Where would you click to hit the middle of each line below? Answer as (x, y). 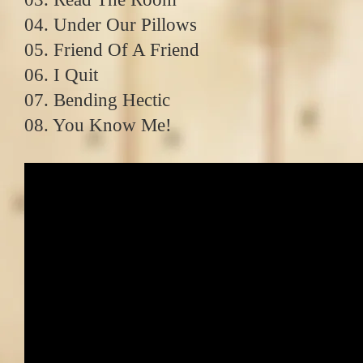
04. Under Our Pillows (111, 25)
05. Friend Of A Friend (112, 50)
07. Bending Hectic (97, 100)
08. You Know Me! (98, 125)
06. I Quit (61, 75)
